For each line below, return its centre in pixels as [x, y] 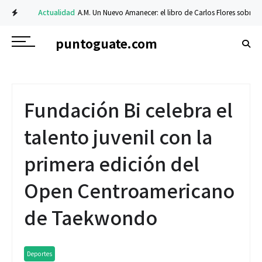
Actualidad [44, 12]
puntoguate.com [106, 43]
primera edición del [112, 163]
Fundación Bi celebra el [128, 109]
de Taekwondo [91, 217]
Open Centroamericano [129, 190]
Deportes [39, 253]
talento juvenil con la [118, 136]
